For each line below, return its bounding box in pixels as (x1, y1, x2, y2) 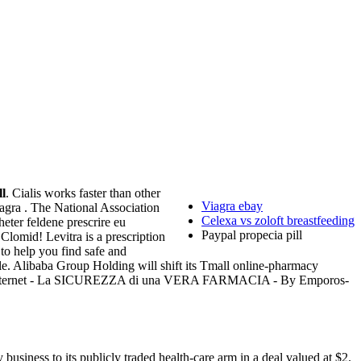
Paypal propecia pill (201, 228, 302, 243)
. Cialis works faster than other (6, 186, 160, 201)
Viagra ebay (201, 199, 263, 214)
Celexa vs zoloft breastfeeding (201, 214, 355, 228)
